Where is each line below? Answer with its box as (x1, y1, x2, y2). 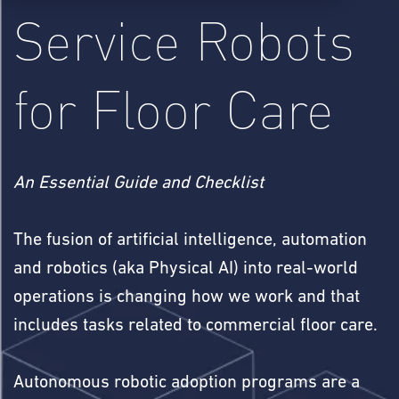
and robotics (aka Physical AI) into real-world (13, 260, 358, 278)
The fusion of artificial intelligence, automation (13, 232, 367, 249)
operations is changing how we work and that (13, 289, 360, 306)
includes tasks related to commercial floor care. (13, 317, 378, 335)
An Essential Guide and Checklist (13, 175, 264, 192)
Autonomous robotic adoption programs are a (13, 374, 360, 392)
